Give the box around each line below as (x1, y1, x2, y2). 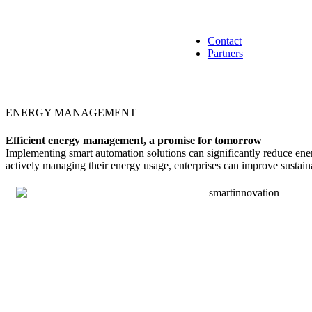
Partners (207, 47, 243, 60)
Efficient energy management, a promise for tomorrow (6, 134, 262, 146)
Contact (207, 35, 242, 47)
